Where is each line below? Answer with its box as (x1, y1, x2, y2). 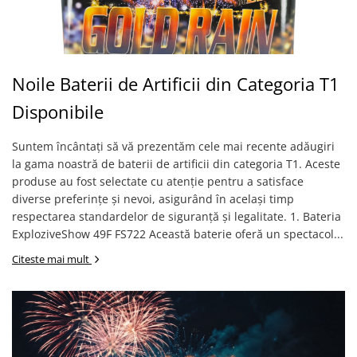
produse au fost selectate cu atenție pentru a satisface (12, 174, 304, 189)
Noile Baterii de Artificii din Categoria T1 (12, 72, 339, 96)
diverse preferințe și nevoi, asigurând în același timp (12, 191, 294, 206)
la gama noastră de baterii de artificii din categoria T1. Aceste (12, 156, 340, 171)
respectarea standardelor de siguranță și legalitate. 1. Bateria (12, 209, 341, 224)
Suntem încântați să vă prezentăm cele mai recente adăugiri (12, 139, 335, 154)
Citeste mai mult (12, 252, 92, 266)
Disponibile (12, 100, 104, 124)
